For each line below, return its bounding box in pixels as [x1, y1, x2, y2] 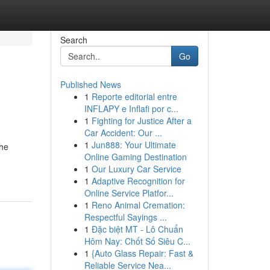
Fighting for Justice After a [91, 115, 192, 127]
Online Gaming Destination [84, 151, 187, 163]
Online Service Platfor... [84, 187, 174, 199]
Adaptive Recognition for [91, 175, 185, 187]
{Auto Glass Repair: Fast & [91, 247, 193, 259]
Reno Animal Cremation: [91, 199, 185, 211]
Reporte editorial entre [91, 90, 177, 102]
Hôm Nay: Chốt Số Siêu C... [84, 235, 190, 247]
